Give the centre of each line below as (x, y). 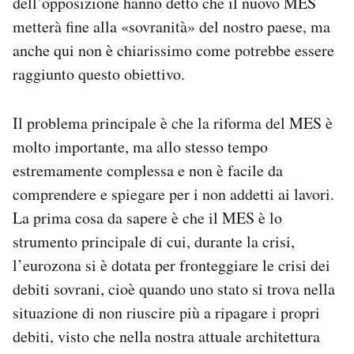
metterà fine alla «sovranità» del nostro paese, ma (171, 27)
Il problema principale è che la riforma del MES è (173, 123)
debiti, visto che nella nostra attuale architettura (166, 337)
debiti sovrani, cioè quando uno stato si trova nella (174, 289)
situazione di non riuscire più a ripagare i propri (166, 313)
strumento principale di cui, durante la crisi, (154, 242)
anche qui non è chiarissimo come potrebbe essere (173, 51)
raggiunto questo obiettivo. (99, 74)
